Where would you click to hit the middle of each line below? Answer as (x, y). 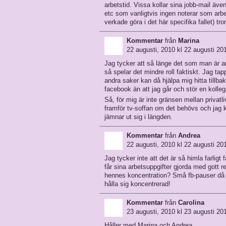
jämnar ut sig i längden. (138, 117)
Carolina (191, 203)
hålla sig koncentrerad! (137, 184)
